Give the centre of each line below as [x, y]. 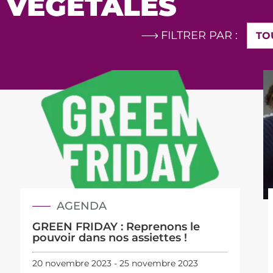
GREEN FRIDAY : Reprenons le [116, 226]
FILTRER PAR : [199, 35]
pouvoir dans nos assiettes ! [110, 237]
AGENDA [82, 206]
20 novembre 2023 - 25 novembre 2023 [115, 264]
